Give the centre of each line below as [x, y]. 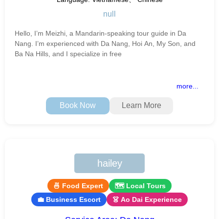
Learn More [141, 106]
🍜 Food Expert [78, 186]
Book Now [78, 106]
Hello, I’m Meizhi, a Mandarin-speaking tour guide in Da [100, 33]
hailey [109, 163]
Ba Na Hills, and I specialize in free [68, 54]
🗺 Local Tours [140, 186]
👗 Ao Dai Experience [147, 199]
